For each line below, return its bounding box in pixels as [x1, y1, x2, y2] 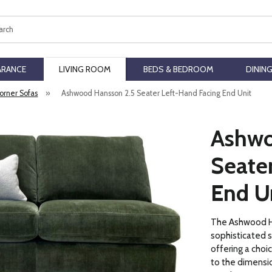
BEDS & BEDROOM [143, 64, 213, 74]
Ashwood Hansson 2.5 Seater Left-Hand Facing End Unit [61, 89, 251, 98]
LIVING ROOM [58, 64, 110, 74]
